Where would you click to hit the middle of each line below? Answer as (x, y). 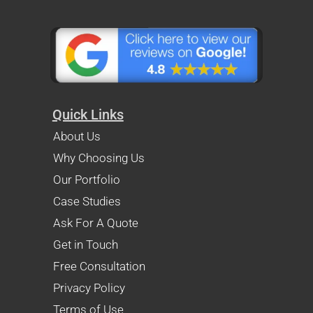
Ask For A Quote (95, 223)
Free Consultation (99, 267)
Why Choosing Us (99, 158)
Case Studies (87, 202)
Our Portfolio (86, 180)
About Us (77, 137)
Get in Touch (85, 245)
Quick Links (88, 115)
